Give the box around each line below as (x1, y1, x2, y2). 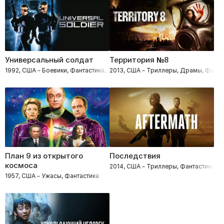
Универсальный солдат (5, 54, 93, 64)
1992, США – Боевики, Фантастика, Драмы (5, 66, 129, 74)
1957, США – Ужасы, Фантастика (5, 172, 99, 180)
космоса (5, 160, 37, 170)
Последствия (109, 151, 160, 161)
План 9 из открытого (5, 151, 83, 161)
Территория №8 (109, 54, 168, 64)
